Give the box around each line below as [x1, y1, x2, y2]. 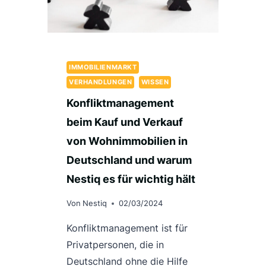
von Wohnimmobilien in [66, 135, 188, 148]
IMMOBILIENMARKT [69, 62, 137, 71]
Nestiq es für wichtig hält [66, 173, 195, 186]
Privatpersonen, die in [66, 239, 164, 251]
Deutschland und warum [66, 154, 192, 167]
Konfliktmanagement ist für [66, 222, 188, 235]
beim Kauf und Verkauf [66, 116, 183, 129]
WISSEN [141, 77, 169, 86]
